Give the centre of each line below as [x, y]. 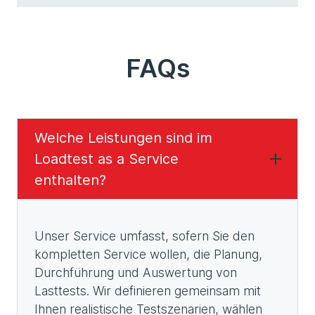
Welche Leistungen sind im [123, 138]
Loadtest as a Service [107, 159]
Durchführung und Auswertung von [136, 272]
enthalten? [70, 180]
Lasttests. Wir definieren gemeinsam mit [148, 291]
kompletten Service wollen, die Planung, [148, 254]
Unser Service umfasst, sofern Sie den [144, 236]
